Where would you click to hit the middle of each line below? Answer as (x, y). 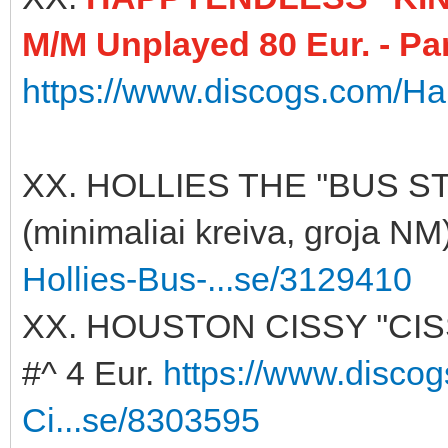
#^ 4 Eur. (92, 372)
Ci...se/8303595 (141, 419)
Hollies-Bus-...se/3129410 (217, 278)
